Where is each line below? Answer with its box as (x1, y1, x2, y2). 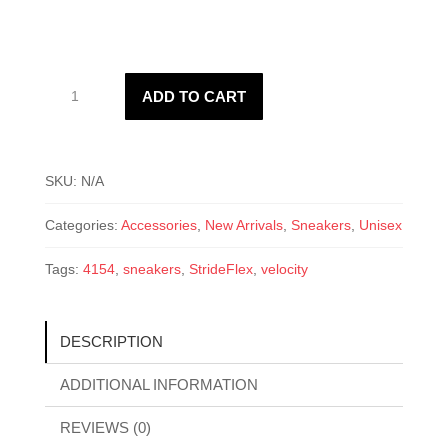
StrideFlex (188, 261, 253, 278)
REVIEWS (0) (59, 419, 151, 437)
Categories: (44, 217, 121, 234)
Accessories (120, 217, 197, 234)
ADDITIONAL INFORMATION (59, 376, 258, 394)
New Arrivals (204, 217, 283, 234)
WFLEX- (43, 71, 97, 88)
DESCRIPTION (59, 333, 163, 351)
